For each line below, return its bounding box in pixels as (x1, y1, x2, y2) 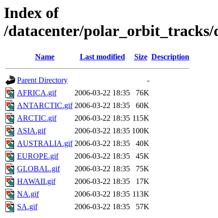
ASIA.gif (17, 127, 46, 135)
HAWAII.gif (17, 177, 55, 186)
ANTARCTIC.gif (17, 101, 73, 110)
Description (151, 53, 189, 61)
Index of (4, 4, 59, 21)
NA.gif (17, 190, 39, 199)
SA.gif (17, 202, 37, 211)
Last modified (79, 53, 125, 61)
